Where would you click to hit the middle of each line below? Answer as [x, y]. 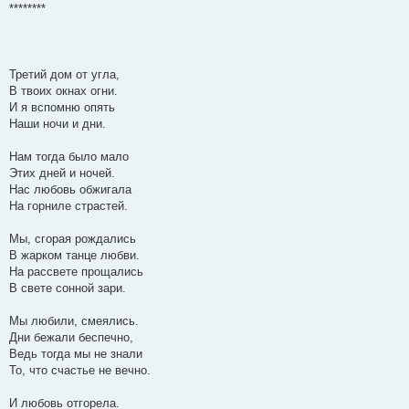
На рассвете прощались [76, 272]
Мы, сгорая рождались [73, 239]
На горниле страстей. [68, 206]
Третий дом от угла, [64, 75]
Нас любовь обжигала [70, 190]
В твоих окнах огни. [63, 91]
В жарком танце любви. [74, 256]
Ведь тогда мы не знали [76, 354]
